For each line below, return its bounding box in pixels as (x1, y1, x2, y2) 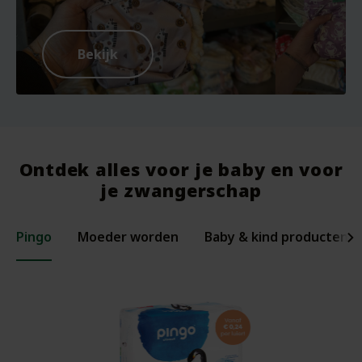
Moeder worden (78, 227, 179, 246)
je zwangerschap (99, 178, 263, 202)
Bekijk (78, 44, 118, 63)
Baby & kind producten (204, 227, 348, 246)
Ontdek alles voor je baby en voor (19, 157, 343, 181)
